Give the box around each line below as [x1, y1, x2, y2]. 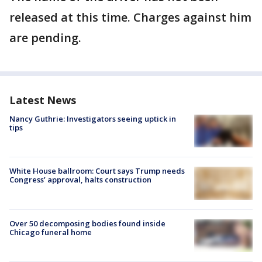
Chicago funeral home [9, 226, 92, 237]
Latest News [9, 93, 76, 107]
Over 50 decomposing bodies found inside [9, 218, 166, 229]
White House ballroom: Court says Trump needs [9, 166, 185, 177]
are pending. [9, 30, 81, 46]
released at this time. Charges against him [9, 9, 251, 25]
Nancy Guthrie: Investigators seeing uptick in [9, 113, 176, 124]
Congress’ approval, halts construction [9, 174, 151, 185]
